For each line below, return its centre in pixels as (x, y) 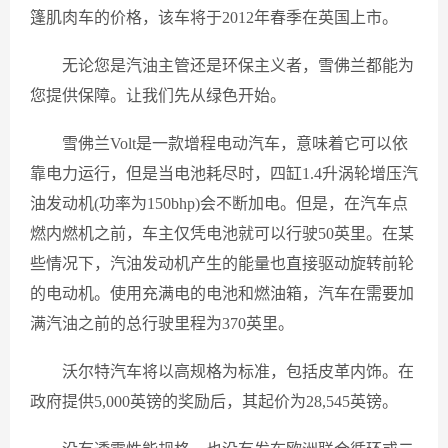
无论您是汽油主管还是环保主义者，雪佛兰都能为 (238, 65)
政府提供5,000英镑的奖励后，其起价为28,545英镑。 (214, 401)
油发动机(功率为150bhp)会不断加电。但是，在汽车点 (219, 203)
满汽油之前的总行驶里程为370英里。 (162, 323)
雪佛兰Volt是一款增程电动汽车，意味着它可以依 (235, 143)
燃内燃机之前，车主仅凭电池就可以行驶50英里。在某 (222, 233)
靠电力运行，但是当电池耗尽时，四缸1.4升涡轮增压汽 (224, 173)
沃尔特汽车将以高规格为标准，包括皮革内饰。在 (238, 371)
